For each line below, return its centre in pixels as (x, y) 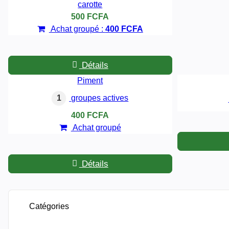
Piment (90, 80)
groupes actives (99, 98)
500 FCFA (90, 16)
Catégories (49, 206)
